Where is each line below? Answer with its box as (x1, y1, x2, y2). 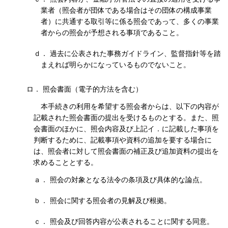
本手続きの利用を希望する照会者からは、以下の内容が (41, 102, 219, 111)
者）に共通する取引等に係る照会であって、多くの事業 (41, 17, 219, 26)
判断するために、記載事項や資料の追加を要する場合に (34, 136, 212, 145)
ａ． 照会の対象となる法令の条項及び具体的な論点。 (34, 176, 207, 184)
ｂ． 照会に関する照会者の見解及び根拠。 (34, 196, 171, 205)
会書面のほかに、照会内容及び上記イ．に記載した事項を (34, 125, 219, 133)
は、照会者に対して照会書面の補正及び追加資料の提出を (34, 147, 219, 156)
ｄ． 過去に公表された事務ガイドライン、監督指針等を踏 (34, 49, 221, 58)
